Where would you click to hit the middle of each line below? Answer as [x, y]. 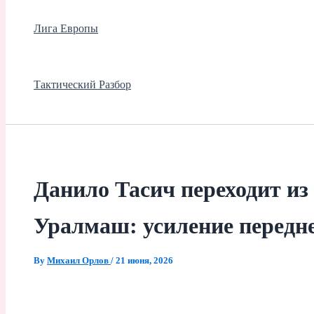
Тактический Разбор [82, 84]
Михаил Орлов [79, 261]
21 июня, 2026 [144, 261]
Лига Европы [66, 28]
